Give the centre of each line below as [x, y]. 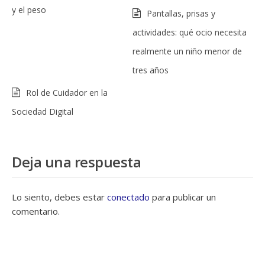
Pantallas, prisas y [181, 13]
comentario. [36, 211]
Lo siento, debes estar [59, 197]
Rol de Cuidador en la [67, 93]
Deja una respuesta [76, 162]
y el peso [29, 10]
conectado [128, 197]
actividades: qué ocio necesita [190, 32]
